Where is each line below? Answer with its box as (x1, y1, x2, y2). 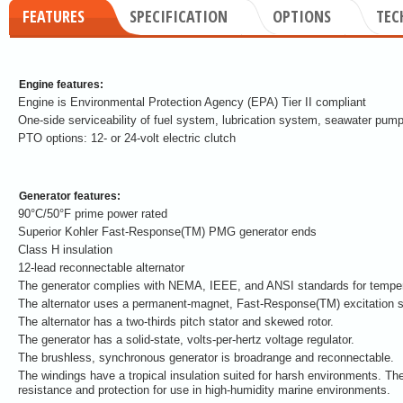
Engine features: (19, 78, 103, 91)
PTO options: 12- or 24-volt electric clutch (18, 131, 236, 145)
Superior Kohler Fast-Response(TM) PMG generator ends (18, 225, 317, 238)
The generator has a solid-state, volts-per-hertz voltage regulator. (18, 333, 354, 346)
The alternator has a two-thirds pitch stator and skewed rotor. (18, 315, 334, 328)
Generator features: (19, 190, 121, 202)
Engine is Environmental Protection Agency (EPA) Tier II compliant (18, 95, 366, 109)
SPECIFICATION (130, 5, 228, 27)
